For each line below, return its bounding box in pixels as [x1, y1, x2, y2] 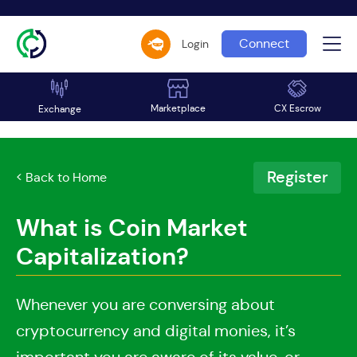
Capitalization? [16, 241, 189, 272]
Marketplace [151, 102, 206, 114]
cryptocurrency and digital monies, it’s [16, 320, 296, 341]
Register [266, 167, 328, 187]
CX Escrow [273, 102, 321, 114]
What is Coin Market [16, 213, 248, 243]
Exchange [37, 103, 81, 115]
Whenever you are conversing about [16, 294, 275, 315]
